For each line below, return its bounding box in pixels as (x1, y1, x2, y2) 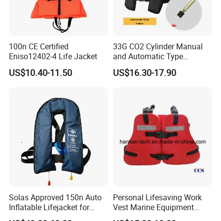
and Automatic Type (112, 51, 183, 62)
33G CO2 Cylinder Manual (112, 41, 203, 52)
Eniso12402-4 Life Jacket (9, 51, 98, 62)
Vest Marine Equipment (112, 201, 194, 213)
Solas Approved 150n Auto (9, 191, 102, 203)
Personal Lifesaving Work (112, 191, 202, 203)
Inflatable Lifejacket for (9, 201, 90, 213)
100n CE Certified (9, 41, 69, 52)
